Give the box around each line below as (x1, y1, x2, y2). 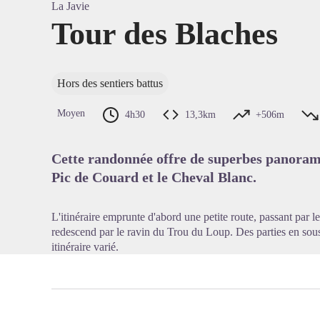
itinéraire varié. (51, 241, 119, 253)
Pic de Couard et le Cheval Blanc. (51, 169, 256, 185)
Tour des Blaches (51, 16, 278, 51)
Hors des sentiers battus (57, 77, 163, 89)
